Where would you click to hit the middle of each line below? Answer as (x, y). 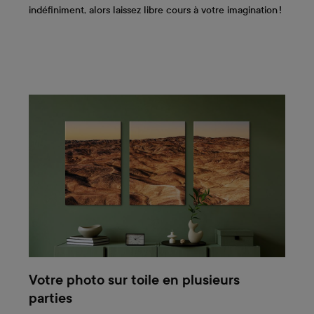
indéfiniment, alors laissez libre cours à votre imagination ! (155, 11)
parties (50, 298)
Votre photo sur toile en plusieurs (134, 280)
